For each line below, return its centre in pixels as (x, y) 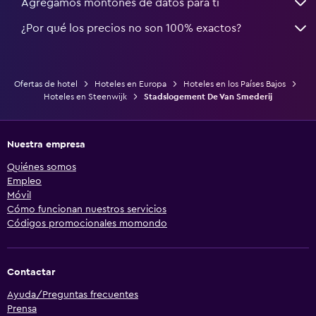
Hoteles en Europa (130, 84)
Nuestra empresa (46, 144)
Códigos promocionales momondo (87, 223)
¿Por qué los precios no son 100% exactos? (131, 28)
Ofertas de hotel (45, 84)
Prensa (22, 309)
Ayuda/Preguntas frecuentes (73, 294)
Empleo (24, 181)
